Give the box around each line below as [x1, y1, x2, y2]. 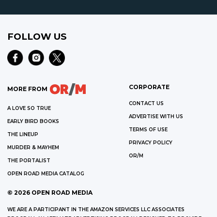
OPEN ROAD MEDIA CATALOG [7, 170, 84, 177]
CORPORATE [128, 83, 170, 91]
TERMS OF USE [128, 126, 168, 133]
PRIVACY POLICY [128, 139, 172, 146]
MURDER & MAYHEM [7, 144, 59, 151]
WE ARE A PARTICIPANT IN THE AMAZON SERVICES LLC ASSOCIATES [7, 206, 185, 213]
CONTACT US [128, 100, 164, 107]
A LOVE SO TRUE [7, 105, 51, 111]
